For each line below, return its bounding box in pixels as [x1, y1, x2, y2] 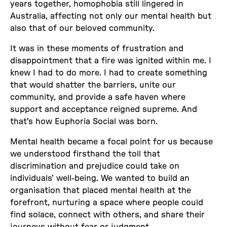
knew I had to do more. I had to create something [10, 68, 207, 77]
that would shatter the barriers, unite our [10, 81, 176, 89]
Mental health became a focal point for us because [10, 137, 213, 146]
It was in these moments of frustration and [10, 44, 183, 53]
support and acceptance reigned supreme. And [10, 105, 197, 113]
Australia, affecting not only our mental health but [10, 12, 211, 20]
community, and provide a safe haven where [10, 93, 185, 101]
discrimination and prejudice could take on [10, 162, 179, 170]
